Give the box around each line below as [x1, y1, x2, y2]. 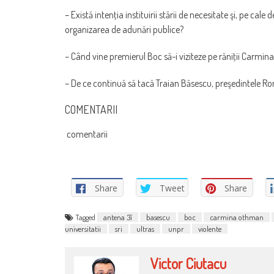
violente [198, 224, 221, 234]
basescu [146, 212, 170, 223]
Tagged [75, 212, 97, 223]
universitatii [65, 224, 101, 234]
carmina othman [210, 212, 264, 223]
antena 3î [103, 212, 132, 223]
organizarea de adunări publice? [65, 23, 183, 36]
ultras [136, 224, 154, 234]
